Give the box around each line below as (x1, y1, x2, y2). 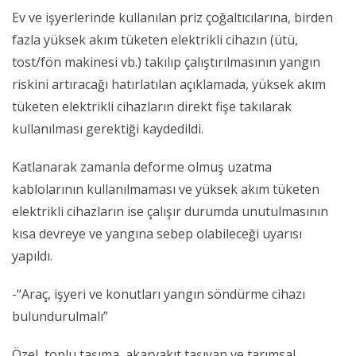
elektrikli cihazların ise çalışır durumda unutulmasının (12, 203, 328, 221)
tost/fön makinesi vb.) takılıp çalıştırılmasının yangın (12, 53, 320, 72)
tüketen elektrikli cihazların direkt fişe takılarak (12, 98, 292, 116)
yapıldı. (12, 247, 52, 265)
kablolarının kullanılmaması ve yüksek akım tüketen (12, 180, 319, 199)
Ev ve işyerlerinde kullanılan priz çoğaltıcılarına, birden (12, 9, 333, 27)
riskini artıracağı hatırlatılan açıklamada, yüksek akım (12, 75, 326, 94)
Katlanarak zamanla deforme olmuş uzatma (12, 158, 272, 176)
